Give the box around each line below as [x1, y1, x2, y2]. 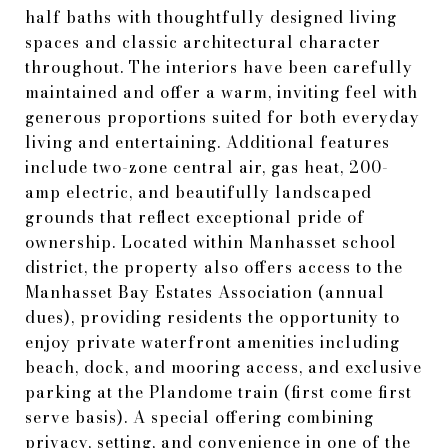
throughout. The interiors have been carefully [25, 55, 413, 79]
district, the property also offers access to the [25, 255, 403, 279]
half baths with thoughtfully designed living [25, 5, 397, 29]
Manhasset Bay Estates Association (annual [25, 280, 385, 304]
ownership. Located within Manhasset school [25, 230, 397, 254]
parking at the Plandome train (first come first [25, 380, 412, 404]
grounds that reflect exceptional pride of [25, 205, 365, 229]
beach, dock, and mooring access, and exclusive [25, 355, 422, 379]
